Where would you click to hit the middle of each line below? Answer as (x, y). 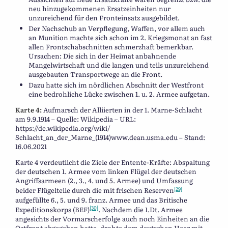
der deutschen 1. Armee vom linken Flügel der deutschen (106, 172)
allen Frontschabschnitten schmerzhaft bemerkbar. (111, 47)
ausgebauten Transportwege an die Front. (95, 74)
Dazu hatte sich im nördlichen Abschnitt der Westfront (116, 85)
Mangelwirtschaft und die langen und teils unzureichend (119, 65)
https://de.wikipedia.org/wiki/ (63, 128)
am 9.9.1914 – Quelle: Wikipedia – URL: (76, 119)
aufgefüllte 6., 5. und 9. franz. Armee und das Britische (101, 199)
